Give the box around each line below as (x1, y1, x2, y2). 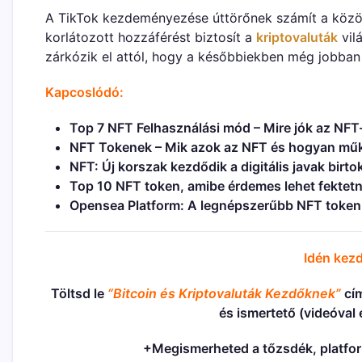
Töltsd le (51, 285, 107, 302)
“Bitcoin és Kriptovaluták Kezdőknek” (107, 285, 341, 302)
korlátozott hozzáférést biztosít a (45, 29, 256, 46)
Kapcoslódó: (45, 84, 124, 101)
